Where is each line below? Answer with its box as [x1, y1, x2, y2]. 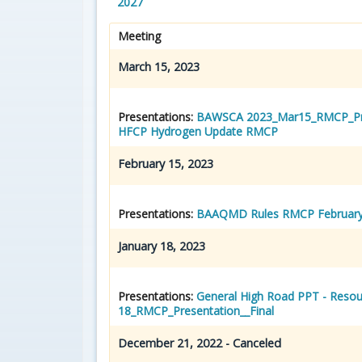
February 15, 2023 [118, 155, 217, 171]
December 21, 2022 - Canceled [118, 335, 281, 351]
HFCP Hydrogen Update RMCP [118, 123, 278, 139]
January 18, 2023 [118, 238, 208, 254]
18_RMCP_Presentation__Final [118, 302, 274, 318]
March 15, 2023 [118, 58, 203, 74]
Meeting [118, 27, 161, 44]
